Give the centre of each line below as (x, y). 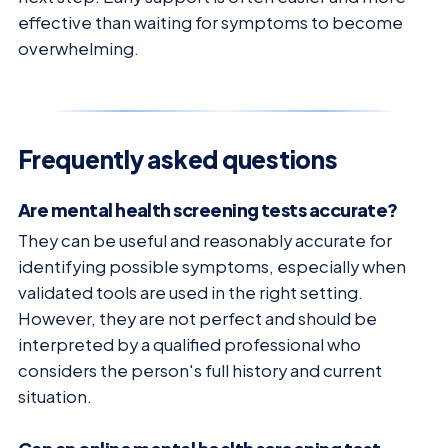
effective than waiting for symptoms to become (210, 22)
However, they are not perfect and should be (197, 319)
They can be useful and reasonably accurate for (205, 241)
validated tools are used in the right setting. (190, 293)
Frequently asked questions (178, 158)
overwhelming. (78, 48)
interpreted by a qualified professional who (189, 345)
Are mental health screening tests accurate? (208, 210)
